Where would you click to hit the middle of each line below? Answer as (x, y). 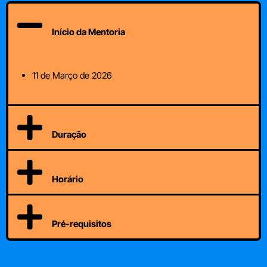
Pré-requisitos (81, 223)
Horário (67, 179)
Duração (69, 134)
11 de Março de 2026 (72, 75)
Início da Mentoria (88, 32)
